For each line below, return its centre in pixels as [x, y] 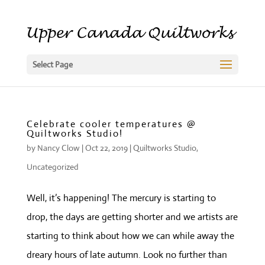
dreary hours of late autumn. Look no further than [127, 255]
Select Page [52, 64]
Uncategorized [52, 167]
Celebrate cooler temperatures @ [111, 124]
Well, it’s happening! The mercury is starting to [121, 198]
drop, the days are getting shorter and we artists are [132, 217]
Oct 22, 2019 [106, 148]
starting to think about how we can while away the [130, 236]
